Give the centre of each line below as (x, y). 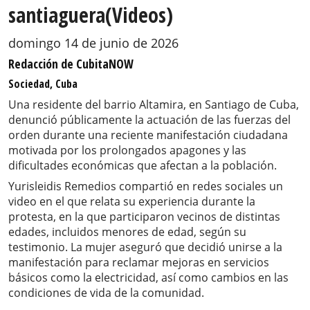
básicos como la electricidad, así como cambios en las (148, 278)
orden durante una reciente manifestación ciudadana (148, 135)
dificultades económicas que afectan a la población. (143, 166)
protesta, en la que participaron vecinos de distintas (144, 217)
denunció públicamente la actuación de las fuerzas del (149, 120)
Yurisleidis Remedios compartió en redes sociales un (146, 186)
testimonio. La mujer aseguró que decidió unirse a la (145, 247)
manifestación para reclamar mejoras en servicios (139, 263)
